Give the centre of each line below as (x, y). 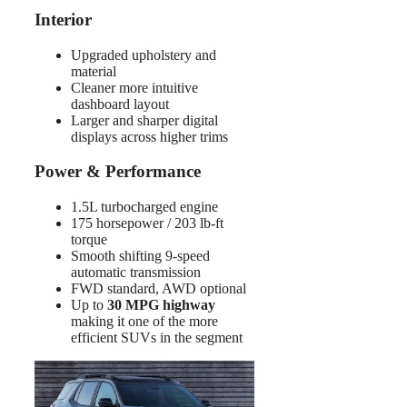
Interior (63, 19)
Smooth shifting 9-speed (140, 256)
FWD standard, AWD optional (159, 289)
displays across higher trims (149, 136)
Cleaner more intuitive (134, 87)
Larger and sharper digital (144, 120)
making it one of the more (144, 322)
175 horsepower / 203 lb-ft (147, 223)
